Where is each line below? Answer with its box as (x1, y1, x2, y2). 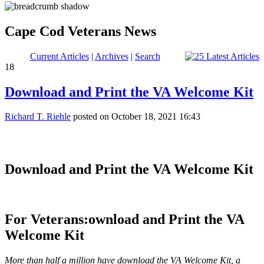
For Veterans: (5, 212, 88, 227)
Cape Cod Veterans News (5, 23, 156, 39)
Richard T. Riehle (5, 111, 71, 122)
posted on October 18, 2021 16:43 (71, 111, 200, 122)
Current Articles (29, 51, 89, 61)
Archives (94, 51, 128, 61)
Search (134, 51, 160, 61)
